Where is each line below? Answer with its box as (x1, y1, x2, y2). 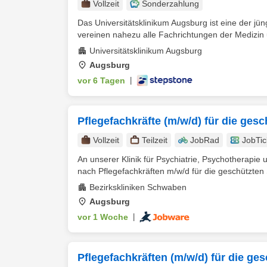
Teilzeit (142, 135, 167, 145)
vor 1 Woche (77, 212, 128, 222)
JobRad (190, 135, 219, 145)
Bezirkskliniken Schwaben (89, 182, 187, 192)
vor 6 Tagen (77, 76, 125, 85)
